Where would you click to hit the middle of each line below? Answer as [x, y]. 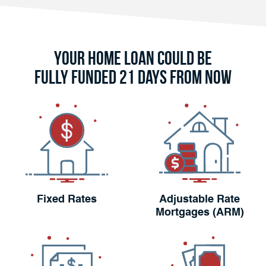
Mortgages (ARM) [199, 213]
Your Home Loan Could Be [133, 58]
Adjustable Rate [199, 200]
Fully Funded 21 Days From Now [133, 77]
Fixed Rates [66, 200]
